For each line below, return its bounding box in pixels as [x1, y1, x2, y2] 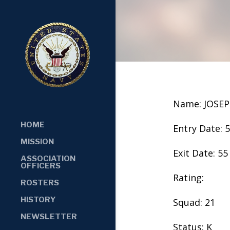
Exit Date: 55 [172, 146, 228, 159]
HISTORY [21, 195, 56, 204]
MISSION [21, 137, 54, 146]
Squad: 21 [172, 196, 215, 208]
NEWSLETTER [21, 212, 77, 221]
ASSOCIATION [21, 154, 75, 163]
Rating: [172, 171, 204, 184]
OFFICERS [21, 161, 61, 170]
